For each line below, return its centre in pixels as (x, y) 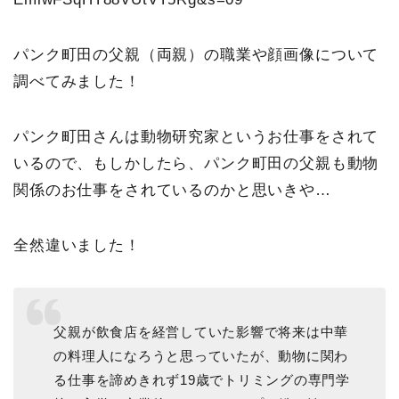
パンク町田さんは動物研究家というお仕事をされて (196, 137)
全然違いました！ (77, 246)
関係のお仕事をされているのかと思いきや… (172, 191)
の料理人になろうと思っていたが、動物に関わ (201, 356)
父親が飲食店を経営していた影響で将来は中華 (201, 332)
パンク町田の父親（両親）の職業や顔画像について (196, 55)
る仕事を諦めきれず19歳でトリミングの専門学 (202, 380)
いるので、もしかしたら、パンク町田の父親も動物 (196, 164)
